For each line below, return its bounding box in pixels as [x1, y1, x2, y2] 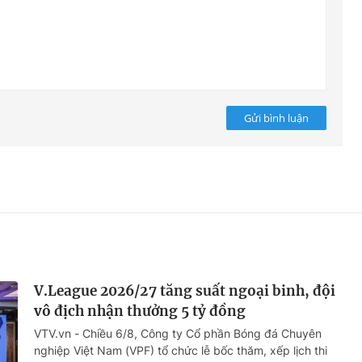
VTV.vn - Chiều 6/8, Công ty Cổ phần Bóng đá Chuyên [34, 326, 322, 341]
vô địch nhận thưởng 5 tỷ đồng [34, 302, 246, 321]
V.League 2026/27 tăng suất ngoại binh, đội [34, 282, 336, 301]
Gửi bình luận [243, 110, 309, 125]
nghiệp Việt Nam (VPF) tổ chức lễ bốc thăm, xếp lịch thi [34, 343, 327, 358]
